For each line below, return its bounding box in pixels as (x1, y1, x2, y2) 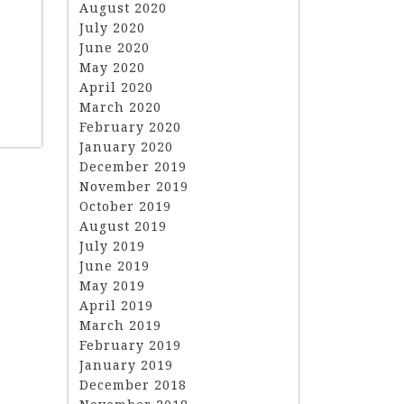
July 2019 (79, 237, 145, 254)
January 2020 (79, 138, 173, 155)
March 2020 (79, 98, 161, 115)
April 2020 (79, 78, 153, 96)
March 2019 (79, 317, 161, 334)
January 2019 (79, 356, 173, 373)
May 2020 (79, 59, 145, 76)
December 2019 (79, 158, 187, 175)
